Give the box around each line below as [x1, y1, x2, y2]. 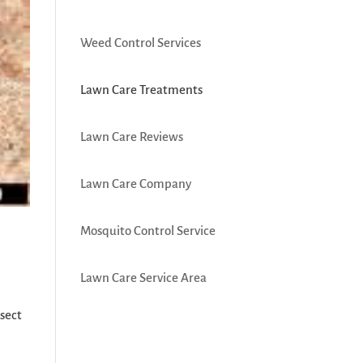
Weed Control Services [79, 36, 201, 49]
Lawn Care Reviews [79, 130, 183, 143]
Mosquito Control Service [79, 224, 216, 237]
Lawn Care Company [79, 177, 191, 190]
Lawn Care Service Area [79, 271, 207, 284]
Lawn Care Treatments [79, 83, 203, 96]
